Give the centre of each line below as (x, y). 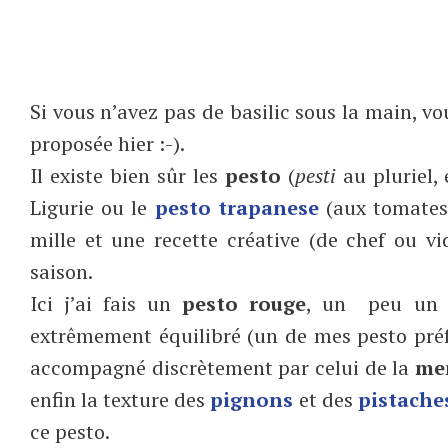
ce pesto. (70, 431)
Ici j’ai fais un (106, 303)
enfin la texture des (120, 399)
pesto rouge (244, 303)
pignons (252, 399)
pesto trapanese (236, 207)
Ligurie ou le (92, 207)
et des (325, 399)
